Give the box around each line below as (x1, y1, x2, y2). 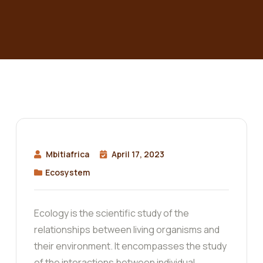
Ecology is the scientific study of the (34, 207, 189, 220)
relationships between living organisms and (34, 223, 220, 237)
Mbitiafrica (46, 149, 89, 160)
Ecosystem (45, 167, 90, 178)
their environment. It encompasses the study (34, 240, 227, 253)
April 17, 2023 (112, 149, 164, 160)
